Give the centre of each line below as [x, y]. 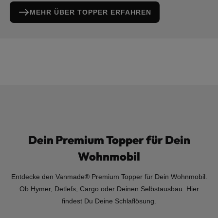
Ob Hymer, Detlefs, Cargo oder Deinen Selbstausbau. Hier [109, 189]
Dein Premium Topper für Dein [109, 140]
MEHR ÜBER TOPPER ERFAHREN [91, 12]
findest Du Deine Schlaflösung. [109, 201]
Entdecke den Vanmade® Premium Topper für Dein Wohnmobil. [109, 177]
